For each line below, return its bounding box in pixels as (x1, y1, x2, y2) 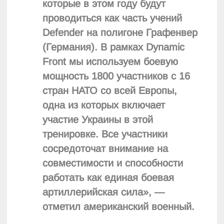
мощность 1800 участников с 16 (42, 70, 190, 82)
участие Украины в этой (42, 114, 153, 125)
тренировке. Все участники (42, 128, 168, 140)
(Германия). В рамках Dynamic (42, 41, 185, 53)
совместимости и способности (42, 157, 183, 169)
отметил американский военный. (42, 201, 195, 212)
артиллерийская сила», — (42, 186, 165, 198)
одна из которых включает (42, 99, 165, 111)
